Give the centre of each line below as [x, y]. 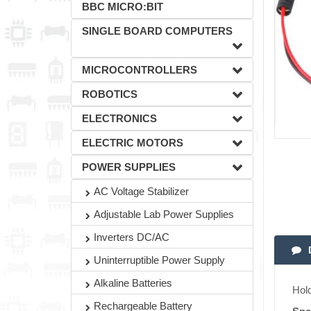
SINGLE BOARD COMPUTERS [157, 31]
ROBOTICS [110, 94]
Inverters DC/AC [132, 237]
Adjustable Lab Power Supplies [164, 214]
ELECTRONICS [119, 118]
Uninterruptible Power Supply [159, 260]
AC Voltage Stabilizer [141, 191]
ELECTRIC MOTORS [133, 143]
